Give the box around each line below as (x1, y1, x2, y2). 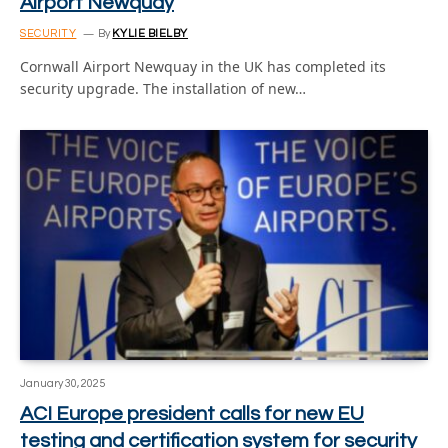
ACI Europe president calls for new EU (20, 403, 364, 424)
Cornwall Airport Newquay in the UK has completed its (20, 57, 386, 76)
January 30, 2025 (20, 377, 105, 389)
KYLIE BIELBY (112, 28, 189, 39)
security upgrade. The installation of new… (20, 79, 306, 98)
